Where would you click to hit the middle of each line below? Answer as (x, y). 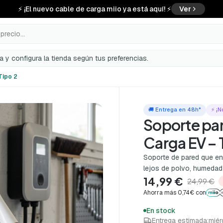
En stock (161, 210)
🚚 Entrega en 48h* (175, 110)
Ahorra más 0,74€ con (175, 192)
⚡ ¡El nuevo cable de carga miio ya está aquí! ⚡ (95, 9)
